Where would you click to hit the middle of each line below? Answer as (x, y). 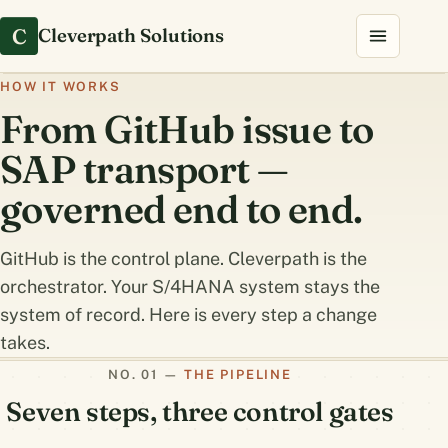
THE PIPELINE (238, 374)
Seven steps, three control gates (200, 411)
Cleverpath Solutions (131, 35)
